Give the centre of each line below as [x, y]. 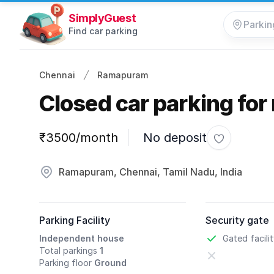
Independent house [82, 238]
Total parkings [68, 250]
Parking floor [65, 263]
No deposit [175, 138]
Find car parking [103, 31]
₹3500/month [79, 138]
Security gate [237, 220]
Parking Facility [75, 220]
